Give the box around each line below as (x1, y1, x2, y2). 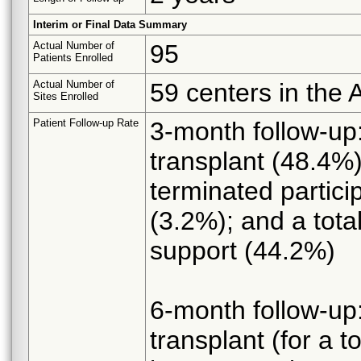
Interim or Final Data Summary (33, 18, 187, 31)
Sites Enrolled (33, 89, 98, 102)
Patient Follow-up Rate (33, 116, 139, 129)
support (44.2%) (150, 235, 335, 265)
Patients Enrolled (33, 51, 113, 64)
